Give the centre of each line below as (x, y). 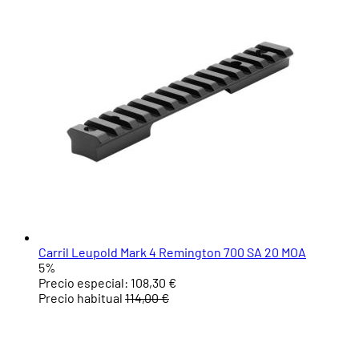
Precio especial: (83, 283)
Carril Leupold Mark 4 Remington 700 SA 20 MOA (172, 252)
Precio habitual (81, 298)
